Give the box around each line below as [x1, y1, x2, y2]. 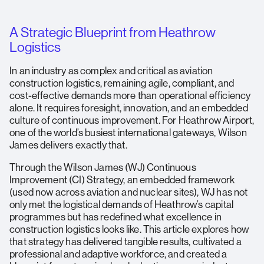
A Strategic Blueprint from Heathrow [9, 24, 216, 40]
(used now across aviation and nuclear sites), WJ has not [9, 186, 248, 198]
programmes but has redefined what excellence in [9, 210, 222, 223]
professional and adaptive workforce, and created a [9, 247, 227, 260]
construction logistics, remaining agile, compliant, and [9, 77, 235, 89]
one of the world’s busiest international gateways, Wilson [9, 126, 247, 138]
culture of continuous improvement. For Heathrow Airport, [9, 114, 255, 126]
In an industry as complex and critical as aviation [9, 64, 213, 77]
